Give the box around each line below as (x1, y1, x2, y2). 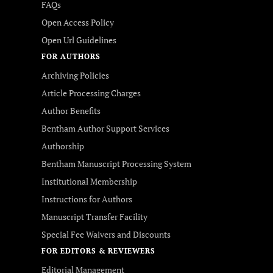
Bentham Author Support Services (41, 122, 169, 134)
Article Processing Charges (41, 87, 141, 99)
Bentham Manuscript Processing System (41, 158, 191, 169)
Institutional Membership (41, 175, 137, 187)
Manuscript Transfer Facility (41, 211, 147, 222)
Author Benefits (41, 105, 101, 116)
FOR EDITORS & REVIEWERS (41, 246, 156, 255)
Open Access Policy (41, 16, 114, 28)
